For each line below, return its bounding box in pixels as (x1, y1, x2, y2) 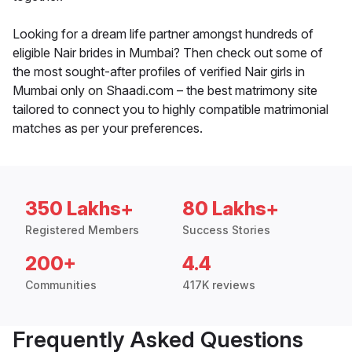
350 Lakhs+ (25, 197, 134, 221)
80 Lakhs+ (182, 197, 279, 221)
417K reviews (182, 278, 255, 292)
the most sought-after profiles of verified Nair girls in (13, 64, 305, 80)
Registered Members (25, 223, 139, 237)
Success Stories (182, 223, 270, 237)
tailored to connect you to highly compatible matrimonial (13, 101, 328, 118)
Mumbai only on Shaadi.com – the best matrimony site (13, 82, 317, 99)
